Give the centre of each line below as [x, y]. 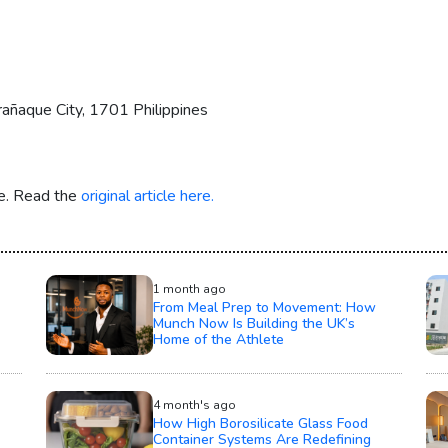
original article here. [147, 195]
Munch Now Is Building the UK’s [253, 323]
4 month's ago [194, 404]
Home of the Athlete [218, 339]
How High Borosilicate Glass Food [260, 423]
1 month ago [189, 288]
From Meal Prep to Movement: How [264, 307]
